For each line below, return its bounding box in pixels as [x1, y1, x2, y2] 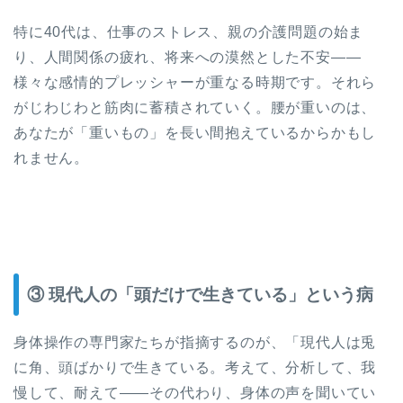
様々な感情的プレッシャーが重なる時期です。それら [13, 74, 377, 90]
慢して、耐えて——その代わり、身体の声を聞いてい [13, 385, 377, 401]
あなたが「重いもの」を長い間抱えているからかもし [13, 124, 377, 140]
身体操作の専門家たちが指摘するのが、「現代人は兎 [13, 335, 377, 351]
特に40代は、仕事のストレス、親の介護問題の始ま [13, 23, 364, 40]
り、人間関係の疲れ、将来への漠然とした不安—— [13, 49, 362, 65]
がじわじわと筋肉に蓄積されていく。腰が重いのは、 [13, 99, 377, 115]
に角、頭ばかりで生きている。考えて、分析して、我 [13, 360, 377, 376]
